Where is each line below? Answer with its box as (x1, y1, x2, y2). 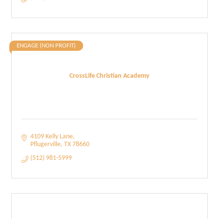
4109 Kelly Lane (30, 133, 73, 140)
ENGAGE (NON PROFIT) (17, 43, 76, 49)
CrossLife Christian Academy (69, 72, 150, 80)
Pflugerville (30, 141, 61, 148)
